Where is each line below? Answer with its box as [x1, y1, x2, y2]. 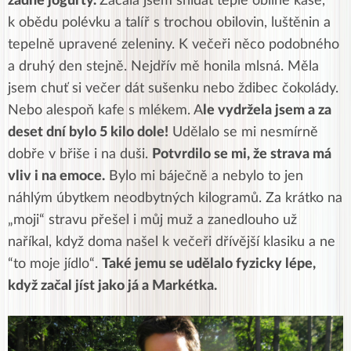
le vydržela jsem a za [203, 103, 331, 118]
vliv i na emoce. [8, 168, 105, 183]
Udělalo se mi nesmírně [168, 125, 318, 139]
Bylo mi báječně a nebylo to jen [105, 168, 303, 183]
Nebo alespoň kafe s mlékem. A [8, 103, 203, 118]
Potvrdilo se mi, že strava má [152, 147, 331, 161]
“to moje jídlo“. [8, 256, 102, 271]
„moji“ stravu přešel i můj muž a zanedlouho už [8, 212, 297, 227]
